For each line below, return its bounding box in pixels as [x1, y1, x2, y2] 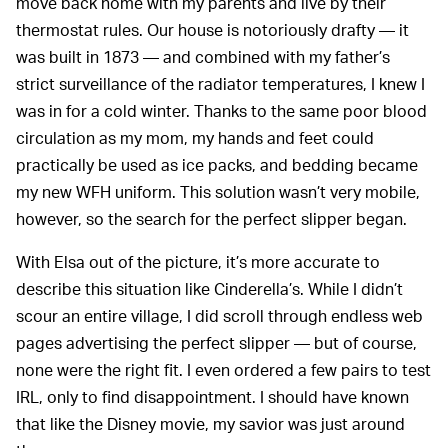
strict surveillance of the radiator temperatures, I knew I [16, 73, 425, 94]
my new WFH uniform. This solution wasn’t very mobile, [16, 181, 420, 202]
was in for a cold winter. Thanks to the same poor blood [16, 100, 427, 121]
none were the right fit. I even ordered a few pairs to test [16, 359, 431, 380]
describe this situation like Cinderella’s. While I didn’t [16, 278, 403, 299]
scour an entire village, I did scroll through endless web [16, 305, 423, 326]
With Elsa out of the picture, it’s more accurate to [16, 251, 380, 272]
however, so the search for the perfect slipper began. [16, 208, 407, 229]
